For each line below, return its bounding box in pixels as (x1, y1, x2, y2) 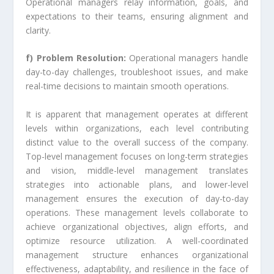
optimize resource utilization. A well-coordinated (26, 234, 248, 246)
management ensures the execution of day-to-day (26, 192, 248, 204)
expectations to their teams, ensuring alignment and (26, 10, 248, 23)
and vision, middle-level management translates (26, 164, 248, 176)
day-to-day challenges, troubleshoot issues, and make (26, 66, 248, 78)
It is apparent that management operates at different (26, 108, 248, 120)
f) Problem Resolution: (26, 52, 126, 64)
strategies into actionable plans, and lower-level (26, 178, 248, 190)
